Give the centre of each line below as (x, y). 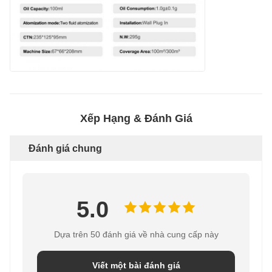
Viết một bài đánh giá (136, 266)
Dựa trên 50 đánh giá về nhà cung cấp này (136, 235)
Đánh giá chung (65, 149)
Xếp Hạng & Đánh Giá (136, 119)
